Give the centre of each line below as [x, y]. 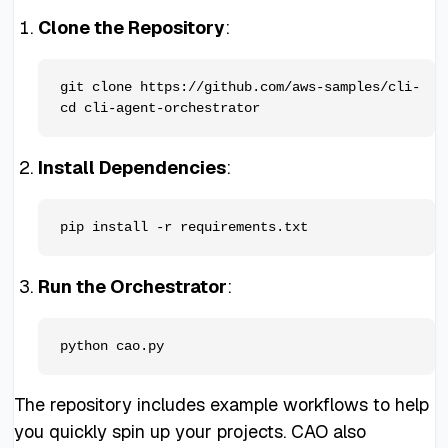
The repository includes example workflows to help [221, 404]
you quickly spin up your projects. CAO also [189, 431]
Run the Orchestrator [132, 286]
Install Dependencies [131, 167]
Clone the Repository [131, 27]
